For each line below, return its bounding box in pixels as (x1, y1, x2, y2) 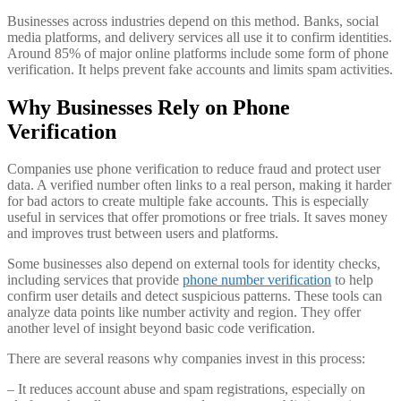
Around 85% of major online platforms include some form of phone (7, 45, 388, 61)
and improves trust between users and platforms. (7, 226, 278, 242)
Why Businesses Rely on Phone (7, 95, 290, 119)
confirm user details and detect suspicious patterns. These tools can (7, 288, 382, 304)
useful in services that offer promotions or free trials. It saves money (7, 209, 388, 226)
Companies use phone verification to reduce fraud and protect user (7, 161, 380, 177)
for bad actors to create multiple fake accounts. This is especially (7, 193, 369, 209)
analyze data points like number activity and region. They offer (7, 304, 361, 320)
